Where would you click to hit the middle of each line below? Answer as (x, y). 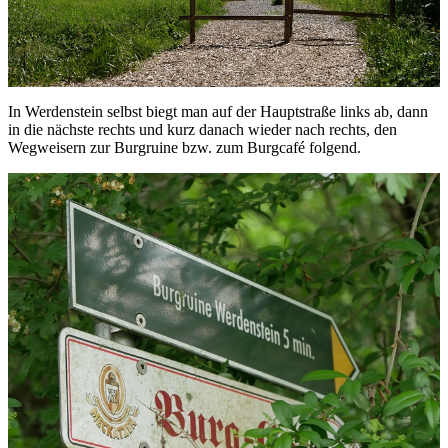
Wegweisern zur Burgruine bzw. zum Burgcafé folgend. (184, 148)
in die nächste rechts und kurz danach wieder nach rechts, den (202, 130)
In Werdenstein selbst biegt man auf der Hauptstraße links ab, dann (218, 112)
